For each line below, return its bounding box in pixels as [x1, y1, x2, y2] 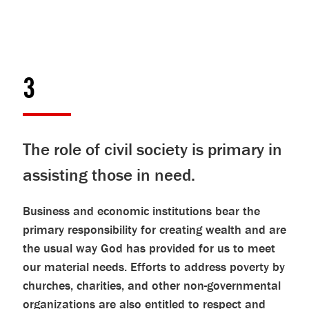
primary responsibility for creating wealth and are [22, 221, 286, 237]
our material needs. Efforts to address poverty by [22, 259, 285, 275]
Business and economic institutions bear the [22, 203, 260, 219]
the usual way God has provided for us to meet [22, 240, 275, 256]
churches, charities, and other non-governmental [22, 277, 281, 293]
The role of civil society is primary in [22, 139, 282, 160]
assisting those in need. [22, 164, 195, 186]
